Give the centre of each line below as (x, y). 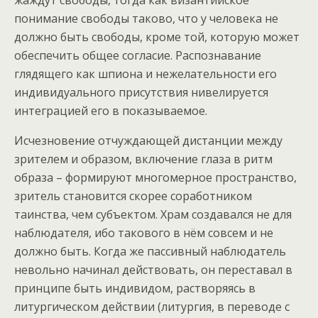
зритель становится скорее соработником (133, 196)
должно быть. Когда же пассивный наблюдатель (150, 252)
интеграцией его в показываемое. (111, 111)
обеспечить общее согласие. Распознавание (138, 56)
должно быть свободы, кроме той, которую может (157, 37)
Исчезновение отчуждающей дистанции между (148, 141)
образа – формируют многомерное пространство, (155, 178)
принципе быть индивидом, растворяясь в (135, 289)
